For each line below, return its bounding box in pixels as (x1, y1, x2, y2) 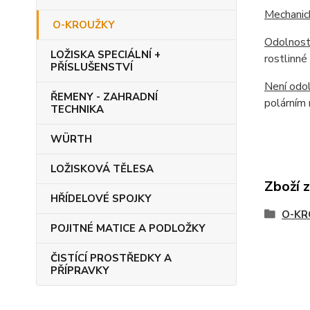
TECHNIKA (51, 102, 104, 116)
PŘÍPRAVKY (51, 264, 109, 277)
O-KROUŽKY (53, 18, 115, 32)
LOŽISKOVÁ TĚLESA (51, 162, 154, 176)
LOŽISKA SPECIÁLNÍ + (51, 48, 161, 62)
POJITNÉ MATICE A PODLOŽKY (51, 221, 206, 235)
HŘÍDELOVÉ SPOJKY (51, 192, 152, 206)
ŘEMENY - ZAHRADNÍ (51, 90, 158, 104)
